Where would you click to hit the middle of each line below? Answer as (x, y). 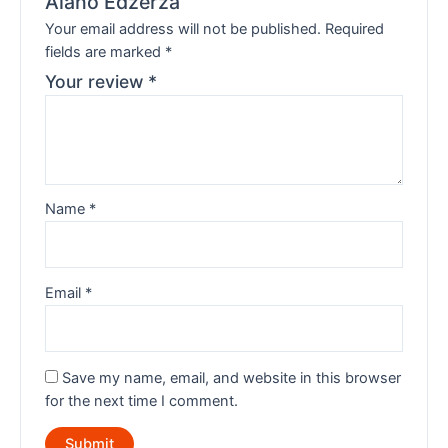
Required (355, 28)
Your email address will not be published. (183, 28)
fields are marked (105, 51)
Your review (97, 81)
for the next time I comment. (142, 400)
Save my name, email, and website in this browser (232, 377)
